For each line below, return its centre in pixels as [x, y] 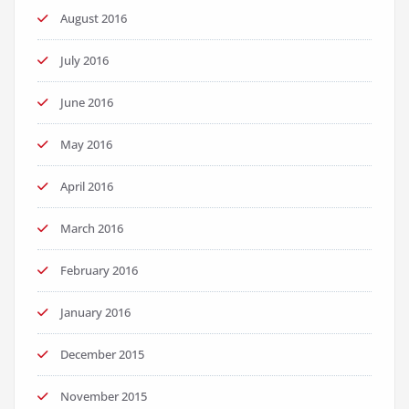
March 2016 [92, 228]
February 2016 [99, 270]
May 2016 [86, 144]
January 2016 [95, 312]
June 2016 [87, 102]
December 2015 [102, 354]
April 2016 [87, 186]
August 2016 [94, 18]
